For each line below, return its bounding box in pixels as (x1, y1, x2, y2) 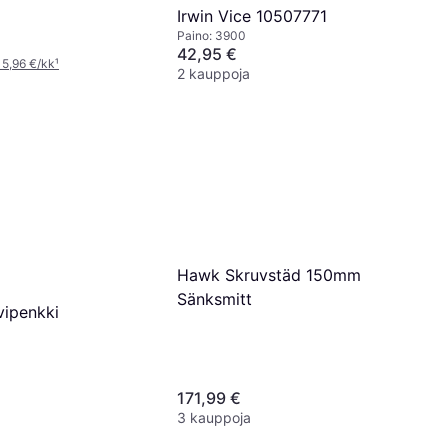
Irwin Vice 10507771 (177, 6, 327, 27)
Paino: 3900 (177, 28, 246, 44)
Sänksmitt (177, 289, 252, 310)
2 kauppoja (177, 65, 250, 83)
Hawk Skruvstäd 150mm (177, 265, 361, 286)
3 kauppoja (177, 408, 251, 426)
